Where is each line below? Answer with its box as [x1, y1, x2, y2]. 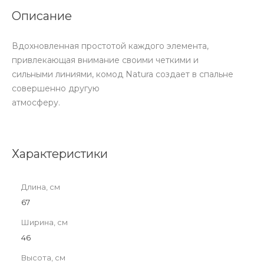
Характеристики [12, 146, 108, 161]
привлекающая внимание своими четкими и [12, 54, 199, 65]
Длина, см [21, 181, 60, 192]
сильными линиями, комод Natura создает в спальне [12, 68, 233, 80]
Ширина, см [21, 217, 68, 227]
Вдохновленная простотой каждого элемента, [12, 40, 209, 51]
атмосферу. [12, 97, 60, 108]
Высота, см [21, 252, 65, 262]
